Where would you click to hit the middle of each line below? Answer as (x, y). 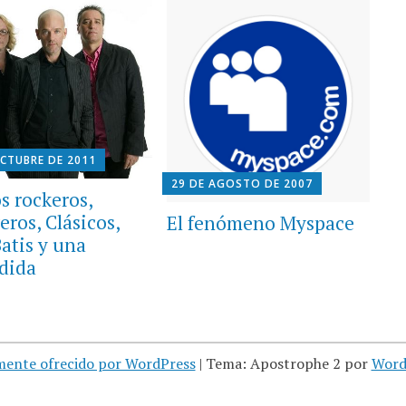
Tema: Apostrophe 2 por (288, 363)
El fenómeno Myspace (260, 222)
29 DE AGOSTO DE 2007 (242, 183)
